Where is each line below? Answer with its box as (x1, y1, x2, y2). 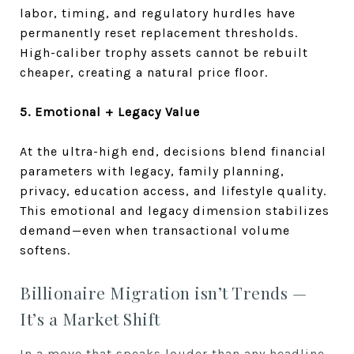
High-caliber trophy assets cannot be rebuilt (20, 45, 308, 60)
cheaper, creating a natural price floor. (20, 65, 268, 80)
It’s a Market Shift (20, 307, 160, 330)
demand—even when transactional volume (20, 223, 290, 238)
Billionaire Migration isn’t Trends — (20, 281, 307, 303)
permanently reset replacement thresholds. (20, 25, 298, 40)
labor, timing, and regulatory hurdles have (20, 6, 296, 21)
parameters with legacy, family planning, (20, 164, 284, 179)
